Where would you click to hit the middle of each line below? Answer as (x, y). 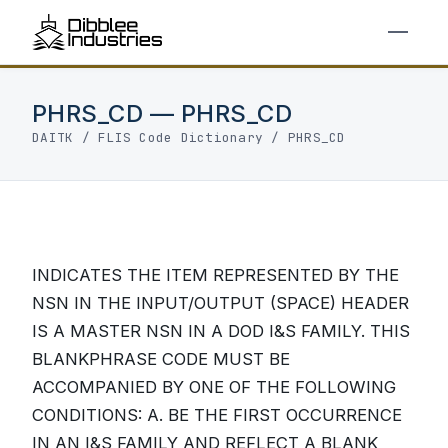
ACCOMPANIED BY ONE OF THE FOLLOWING (214, 387)
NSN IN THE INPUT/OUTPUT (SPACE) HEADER (220, 303)
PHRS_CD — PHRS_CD (162, 113)
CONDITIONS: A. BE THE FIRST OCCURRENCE (217, 415)
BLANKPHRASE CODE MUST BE (161, 359)
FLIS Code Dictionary (181, 137)
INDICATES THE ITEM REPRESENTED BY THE (215, 275)
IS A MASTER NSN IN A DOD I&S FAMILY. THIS (221, 331)
